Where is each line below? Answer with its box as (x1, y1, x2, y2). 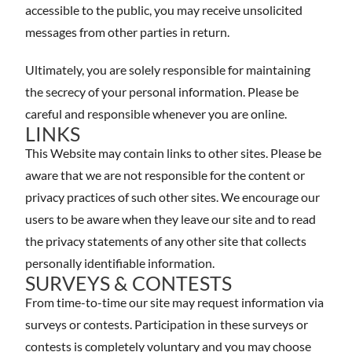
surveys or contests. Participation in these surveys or (25, 317, 308, 332)
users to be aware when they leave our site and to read (25, 211, 316, 226)
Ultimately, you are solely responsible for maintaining (25, 62, 310, 77)
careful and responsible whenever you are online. (25, 106, 287, 121)
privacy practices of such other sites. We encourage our (25, 189, 320, 204)
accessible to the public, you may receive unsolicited (25, 2, 302, 17)
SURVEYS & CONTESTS (25, 271, 232, 295)
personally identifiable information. (25, 255, 214, 270)
